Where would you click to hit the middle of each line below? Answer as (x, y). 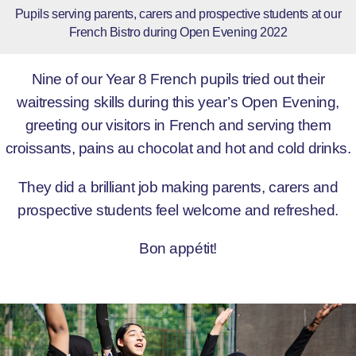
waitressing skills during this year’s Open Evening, (178, 102)
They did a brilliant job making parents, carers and (178, 186)
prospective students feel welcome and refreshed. (178, 209)
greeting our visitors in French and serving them (178, 125)
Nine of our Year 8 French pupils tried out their (178, 79)
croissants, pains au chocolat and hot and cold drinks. (178, 148)
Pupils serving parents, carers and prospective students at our (178, 14)
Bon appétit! (178, 248)
